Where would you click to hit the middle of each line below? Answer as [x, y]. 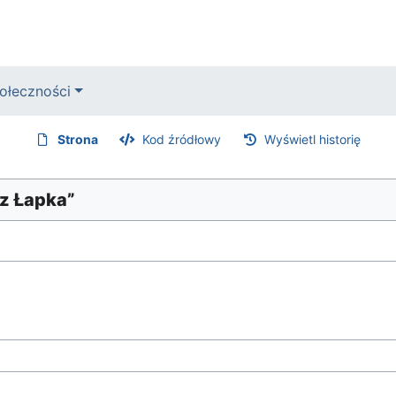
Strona [78, 139]
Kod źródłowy [181, 139]
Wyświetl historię [313, 139]
